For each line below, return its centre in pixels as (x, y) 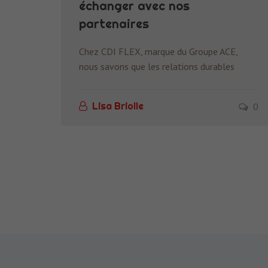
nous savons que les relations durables (157, 66)
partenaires (114, 23)
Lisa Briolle (118, 106)
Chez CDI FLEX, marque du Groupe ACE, (158, 51)
